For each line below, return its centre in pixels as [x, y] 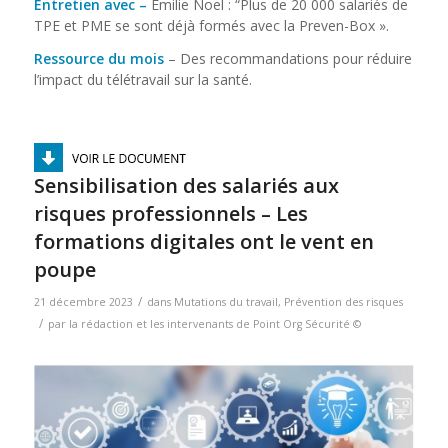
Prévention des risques [343, 302]
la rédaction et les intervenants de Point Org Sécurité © [214, 324]
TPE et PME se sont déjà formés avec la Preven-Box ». [211, 25]
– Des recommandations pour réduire [287, 58]
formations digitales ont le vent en [203, 242]
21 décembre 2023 [83, 302]
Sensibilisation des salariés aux [186, 186]
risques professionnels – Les [170, 214]
